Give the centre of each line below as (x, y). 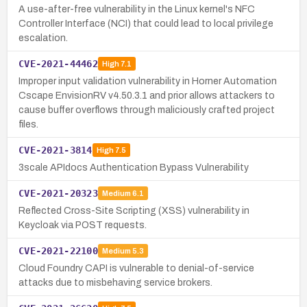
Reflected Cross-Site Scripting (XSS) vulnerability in (134, 210)
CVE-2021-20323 (58, 193)
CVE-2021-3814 (56, 150)
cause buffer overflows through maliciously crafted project (147, 110)
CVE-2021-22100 (58, 250)
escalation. (43, 38)
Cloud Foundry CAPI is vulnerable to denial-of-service (136, 268)
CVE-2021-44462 (58, 63)
